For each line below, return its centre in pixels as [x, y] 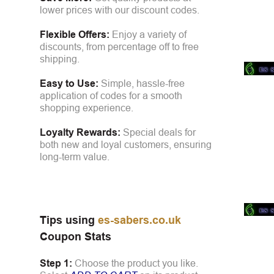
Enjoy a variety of [148, 34]
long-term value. [75, 157]
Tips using [69, 220]
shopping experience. [87, 108]
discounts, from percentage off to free [119, 46]
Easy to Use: [69, 83]
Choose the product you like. [136, 263]
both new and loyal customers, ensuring [126, 144]
